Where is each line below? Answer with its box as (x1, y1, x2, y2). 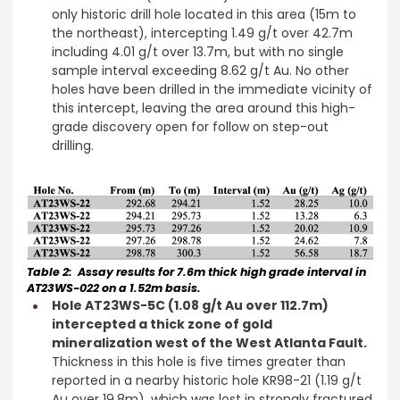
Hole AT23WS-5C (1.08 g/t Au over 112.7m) (52, 296, 329, 315)
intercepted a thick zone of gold (52, 315, 272, 334)
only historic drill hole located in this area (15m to (52, 4, 356, 23)
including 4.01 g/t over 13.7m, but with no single (52, 42, 344, 61)
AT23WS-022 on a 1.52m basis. (27, 280, 201, 296)
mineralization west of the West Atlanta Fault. (52, 334, 367, 353)
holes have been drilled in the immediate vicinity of (52, 79, 372, 98)
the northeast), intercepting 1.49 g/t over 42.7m (52, 23, 353, 42)
